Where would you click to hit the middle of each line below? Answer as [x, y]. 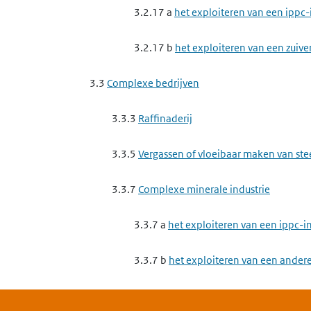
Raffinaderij [165, 118]
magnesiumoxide [129, 277]
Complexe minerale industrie [204, 189]
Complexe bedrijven [153, 83]
